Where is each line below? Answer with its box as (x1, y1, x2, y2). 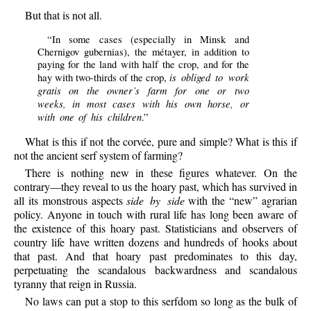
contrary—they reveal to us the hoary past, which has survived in (14, 179, 297, 194)
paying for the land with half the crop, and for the (37, 57, 249, 71)
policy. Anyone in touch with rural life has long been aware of (14, 207, 297, 222)
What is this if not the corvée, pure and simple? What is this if (25, 133, 297, 149)
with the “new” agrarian (184, 193, 297, 208)
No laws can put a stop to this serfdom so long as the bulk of (25, 294, 297, 309)
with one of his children (37, 109, 142, 124)
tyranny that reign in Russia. (14, 276, 137, 292)
